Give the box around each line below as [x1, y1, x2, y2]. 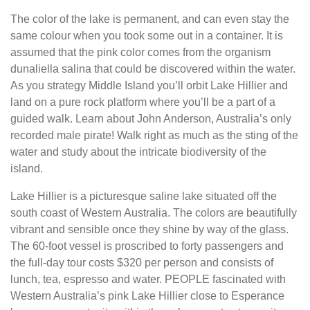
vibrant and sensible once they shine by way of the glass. [10, 224, 289, 235]
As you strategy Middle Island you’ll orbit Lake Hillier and [10, 80, 288, 91]
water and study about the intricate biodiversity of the [10, 146, 266, 158]
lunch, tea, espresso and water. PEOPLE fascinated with [10, 273, 286, 285]
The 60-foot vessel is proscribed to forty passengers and [10, 240, 284, 252]
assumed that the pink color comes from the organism [10, 46, 271, 58]
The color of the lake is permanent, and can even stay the [10, 13, 289, 25]
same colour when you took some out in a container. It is [10, 30, 283, 42]
